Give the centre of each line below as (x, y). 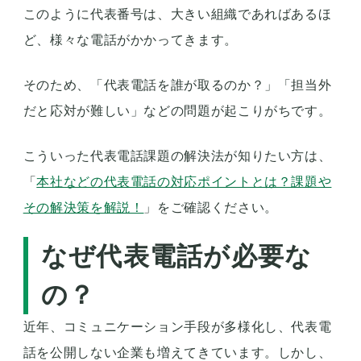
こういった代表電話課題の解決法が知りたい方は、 (177, 156)
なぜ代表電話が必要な (176, 257)
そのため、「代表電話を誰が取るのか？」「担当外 (177, 85)
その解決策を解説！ (83, 208)
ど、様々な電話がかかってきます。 (130, 40)
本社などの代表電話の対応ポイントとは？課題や (184, 182)
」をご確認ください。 (211, 208)
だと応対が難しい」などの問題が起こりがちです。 (177, 111)
